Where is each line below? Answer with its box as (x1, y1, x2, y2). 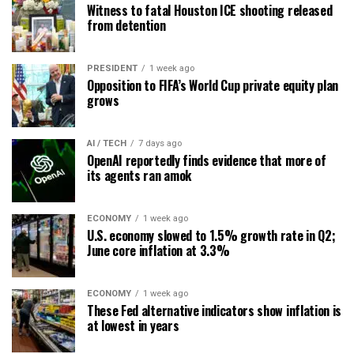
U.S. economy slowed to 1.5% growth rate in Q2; (87, 226, 336, 246)
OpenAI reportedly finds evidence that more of (87, 151, 326, 171)
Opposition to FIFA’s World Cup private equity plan (87, 76, 338, 96)
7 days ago (138, 138, 182, 149)
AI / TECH (87, 138, 126, 149)
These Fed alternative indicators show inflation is (87, 301, 341, 321)
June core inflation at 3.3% (87, 241, 230, 261)
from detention (87, 16, 166, 36)
